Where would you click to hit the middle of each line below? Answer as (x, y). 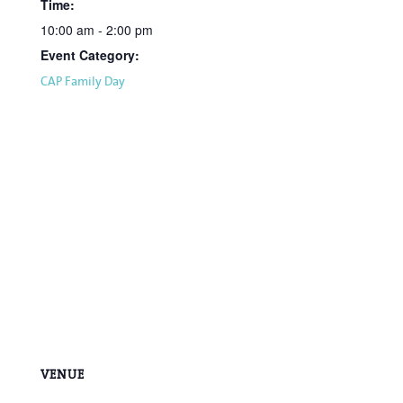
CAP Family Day (82, 81)
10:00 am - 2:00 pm (96, 29)
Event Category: (90, 54)
